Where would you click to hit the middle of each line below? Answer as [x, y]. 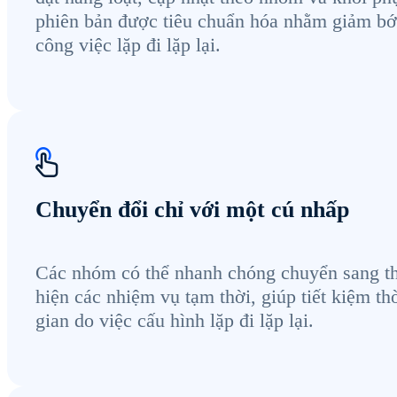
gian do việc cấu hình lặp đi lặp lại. [175, 320]
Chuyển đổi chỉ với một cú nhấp [192, 210]
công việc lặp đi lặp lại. [128, 44]
